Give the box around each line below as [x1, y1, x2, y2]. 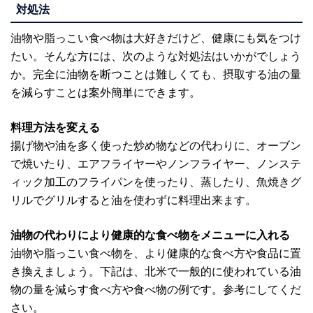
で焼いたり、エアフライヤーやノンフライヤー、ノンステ [10, 156, 301, 171]
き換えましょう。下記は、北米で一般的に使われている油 [10, 264, 301, 279]
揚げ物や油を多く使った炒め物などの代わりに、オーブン [10, 138, 301, 153]
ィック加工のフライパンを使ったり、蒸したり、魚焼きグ [10, 175, 301, 189]
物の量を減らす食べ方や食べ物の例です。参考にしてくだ [10, 282, 301, 297]
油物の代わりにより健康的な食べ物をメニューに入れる [10, 228, 290, 242]
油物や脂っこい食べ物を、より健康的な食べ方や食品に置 [10, 246, 301, 261]
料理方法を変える [10, 120, 100, 135]
